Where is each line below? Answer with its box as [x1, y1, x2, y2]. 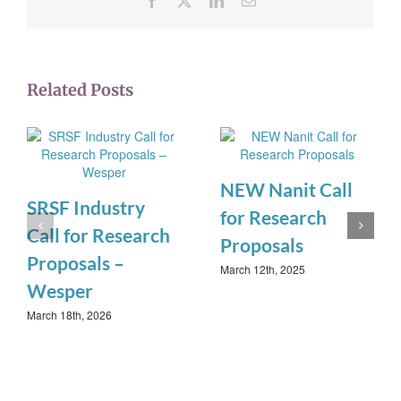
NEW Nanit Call [220, 178, 353, 201]
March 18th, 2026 [27, 307, 112, 323]
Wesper [27, 279, 93, 303]
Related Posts [27, 80, 133, 101]
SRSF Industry [27, 196, 145, 219]
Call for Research [27, 224, 170, 247]
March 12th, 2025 [220, 261, 305, 277]
